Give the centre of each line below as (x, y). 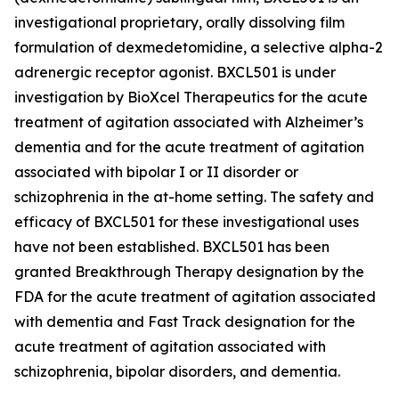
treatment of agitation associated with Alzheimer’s (189, 122)
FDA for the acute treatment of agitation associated (195, 297)
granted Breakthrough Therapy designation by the (189, 272)
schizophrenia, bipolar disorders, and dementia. (179, 371)
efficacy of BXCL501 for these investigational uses (187, 222)
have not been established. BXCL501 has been (172, 247)
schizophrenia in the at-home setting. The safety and (194, 197)
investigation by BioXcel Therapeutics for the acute (191, 97)
